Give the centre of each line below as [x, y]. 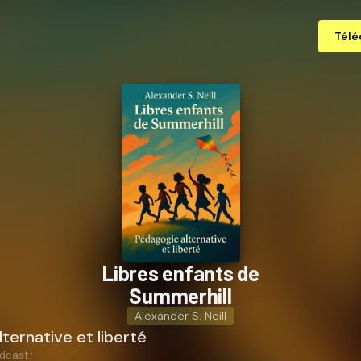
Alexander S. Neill [180, 315]
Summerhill [180, 295]
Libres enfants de [180, 272]
